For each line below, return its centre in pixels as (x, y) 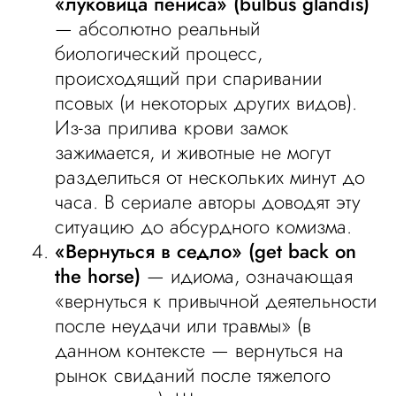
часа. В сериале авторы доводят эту (208, 202)
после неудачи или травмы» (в (183, 325)
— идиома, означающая (247, 276)
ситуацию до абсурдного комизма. (204, 226)
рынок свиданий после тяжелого (193, 375)
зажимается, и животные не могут (193, 152)
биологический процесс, (159, 53)
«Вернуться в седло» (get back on (206, 251)
